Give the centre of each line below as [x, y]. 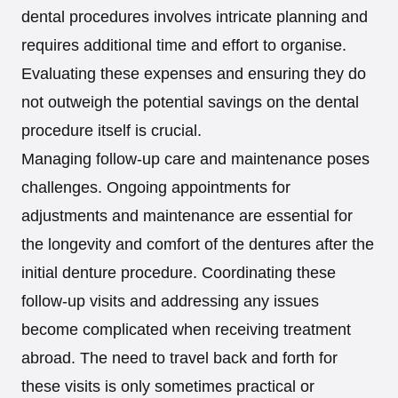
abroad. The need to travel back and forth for [179, 358]
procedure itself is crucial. [111, 131]
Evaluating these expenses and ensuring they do [194, 74]
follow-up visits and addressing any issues [170, 302]
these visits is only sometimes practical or [168, 387]
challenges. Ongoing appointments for [156, 188]
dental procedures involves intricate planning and [195, 17]
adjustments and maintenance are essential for [187, 216]
